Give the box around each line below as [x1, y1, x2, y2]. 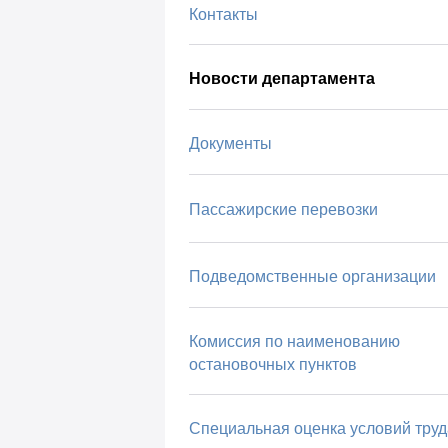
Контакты [188, 5, 258, 23]
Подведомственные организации [188, 268, 436, 285]
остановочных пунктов [188, 355, 357, 373]
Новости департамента [188, 70, 375, 88]
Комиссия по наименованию [188, 332, 400, 350]
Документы [188, 134, 272, 152]
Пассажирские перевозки [188, 201, 378, 219]
